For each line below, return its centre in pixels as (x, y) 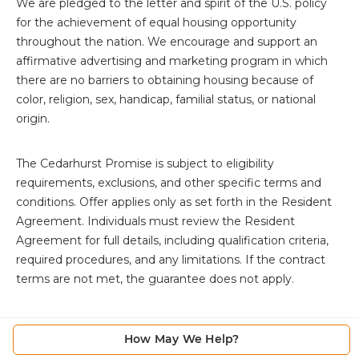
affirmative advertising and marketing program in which (172, 61)
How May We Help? (182, 339)
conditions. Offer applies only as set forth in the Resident (174, 202)
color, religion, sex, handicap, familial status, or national (166, 100)
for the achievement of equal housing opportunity (156, 23)
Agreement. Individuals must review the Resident (155, 222)
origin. (33, 119)
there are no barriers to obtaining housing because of (165, 81)
